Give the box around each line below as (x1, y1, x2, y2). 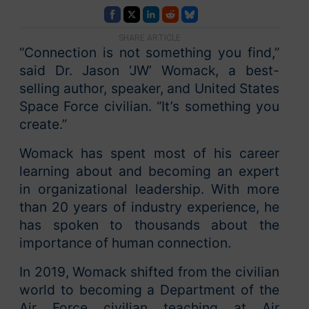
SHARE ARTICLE (118, 32, 181, 43)
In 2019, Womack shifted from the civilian (19, 263, 279, 280)
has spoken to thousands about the (19, 216, 279, 233)
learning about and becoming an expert (19, 162, 279, 179)
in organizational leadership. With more (19, 180, 279, 197)
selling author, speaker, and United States (19, 79, 279, 97)
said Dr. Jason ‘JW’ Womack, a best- (19, 61, 279, 79)
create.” (19, 115, 67, 132)
